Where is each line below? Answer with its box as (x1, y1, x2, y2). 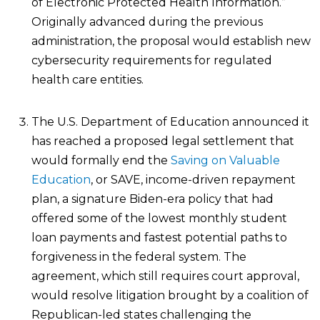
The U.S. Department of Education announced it (31, 115, 309, 129)
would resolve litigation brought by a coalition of (31, 289, 309, 303)
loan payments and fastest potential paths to (31, 231, 287, 245)
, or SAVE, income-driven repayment (91, 173, 296, 187)
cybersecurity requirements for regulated (31, 54, 272, 68)
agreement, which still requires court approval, (31, 269, 299, 284)
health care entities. (31, 73, 146, 87)
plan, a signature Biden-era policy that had (31, 192, 274, 206)
